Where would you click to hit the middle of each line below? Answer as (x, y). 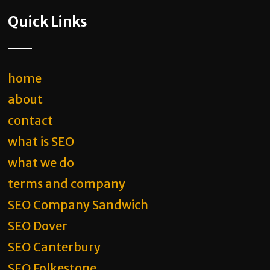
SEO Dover (38, 226)
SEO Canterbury (55, 247)
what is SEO (41, 141)
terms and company (67, 184)
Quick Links (48, 21)
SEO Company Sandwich (78, 205)
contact (31, 120)
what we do (41, 162)
